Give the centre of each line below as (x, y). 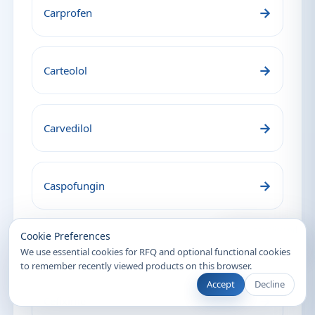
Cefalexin (66, 243)
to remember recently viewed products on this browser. (136, 266)
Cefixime (65, 301)
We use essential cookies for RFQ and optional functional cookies (155, 252)
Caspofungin (74, 186)
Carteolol (65, 70)
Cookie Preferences (65, 236)
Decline (270, 284)
